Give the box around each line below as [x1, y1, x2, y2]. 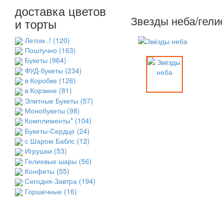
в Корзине [25, 85, 59, 96]
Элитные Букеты [25, 95, 80, 106]
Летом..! [25, 35, 53, 45]
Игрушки [25, 146, 54, 156]
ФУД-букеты [25, 65, 65, 75]
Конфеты [25, 166, 56, 176]
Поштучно [25, 45, 59, 55]
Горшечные [25, 186, 64, 196]
